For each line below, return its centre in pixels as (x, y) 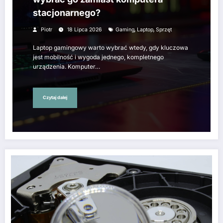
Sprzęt (164, 29)
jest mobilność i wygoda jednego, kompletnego (98, 57)
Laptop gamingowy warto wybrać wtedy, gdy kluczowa (111, 47)
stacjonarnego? (67, 12)
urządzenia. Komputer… (66, 66)
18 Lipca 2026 (85, 29)
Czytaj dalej (55, 98)
